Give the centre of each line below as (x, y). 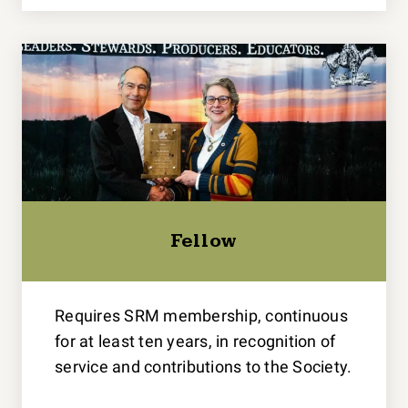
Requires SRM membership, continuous (201, 316)
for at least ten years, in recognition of (195, 342)
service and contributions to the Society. (204, 367)
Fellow (204, 241)
